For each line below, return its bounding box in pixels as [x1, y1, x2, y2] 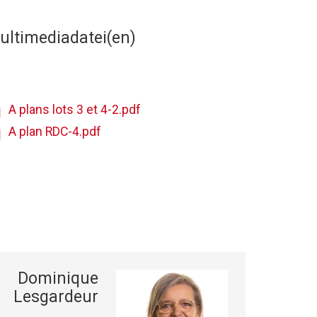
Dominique [17, 269, 98, 289]
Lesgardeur [13, 287, 98, 307]
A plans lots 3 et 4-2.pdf [8, 103, 141, 117]
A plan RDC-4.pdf [8, 125, 101, 139]
